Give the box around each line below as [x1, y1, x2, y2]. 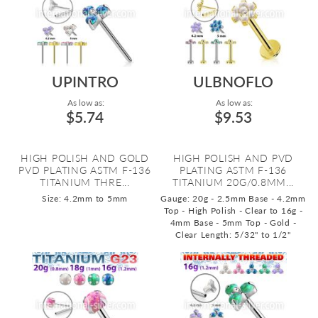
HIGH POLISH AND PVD [173, 152, 293, 164]
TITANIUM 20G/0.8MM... [172, 176, 295, 188]
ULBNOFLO [193, 72, 273, 90]
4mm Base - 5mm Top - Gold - [170, 217, 297, 228]
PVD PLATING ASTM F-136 [18, 164, 151, 176]
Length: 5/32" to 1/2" [200, 229, 291, 240]
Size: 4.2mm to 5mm [41, 193, 128, 204]
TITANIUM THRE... [40, 176, 130, 188]
